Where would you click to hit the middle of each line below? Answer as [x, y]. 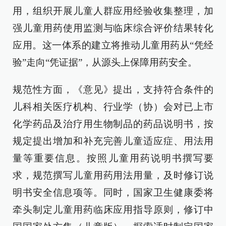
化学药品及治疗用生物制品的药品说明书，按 [113, 124]
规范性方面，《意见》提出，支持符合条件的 [113, 90]
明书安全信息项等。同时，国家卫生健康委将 [113, 193]
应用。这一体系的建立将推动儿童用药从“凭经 [113, 45]
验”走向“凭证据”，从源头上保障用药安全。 [105, 63]
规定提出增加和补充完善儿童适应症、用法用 [113, 141]
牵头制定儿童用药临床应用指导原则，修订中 [113, 210]
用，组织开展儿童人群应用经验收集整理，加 [113, 11]
